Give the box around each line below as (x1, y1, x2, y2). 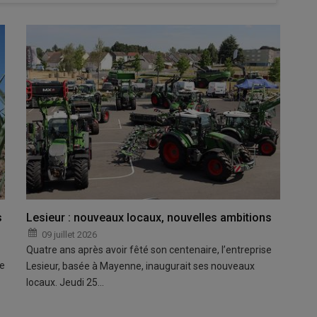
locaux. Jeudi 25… (26, 277, 105, 289)
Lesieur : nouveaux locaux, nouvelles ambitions (26, 211, 272, 225)
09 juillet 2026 (42, 229, 98, 241)
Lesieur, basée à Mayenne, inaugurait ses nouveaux (26, 260, 255, 272)
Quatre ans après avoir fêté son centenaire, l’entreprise (26, 244, 272, 256)
